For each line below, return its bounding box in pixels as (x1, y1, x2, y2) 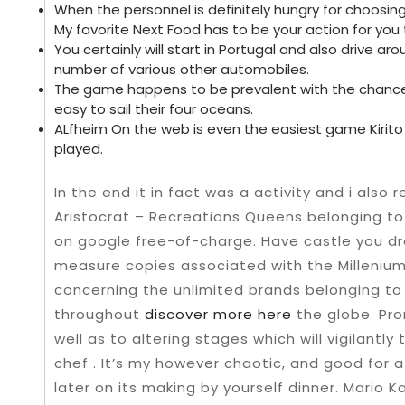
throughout (54, 304, 145, 324)
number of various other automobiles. (54, 60, 309, 79)
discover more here (145, 304, 292, 324)
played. (54, 139, 103, 158)
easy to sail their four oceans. (54, 99, 253, 118)
